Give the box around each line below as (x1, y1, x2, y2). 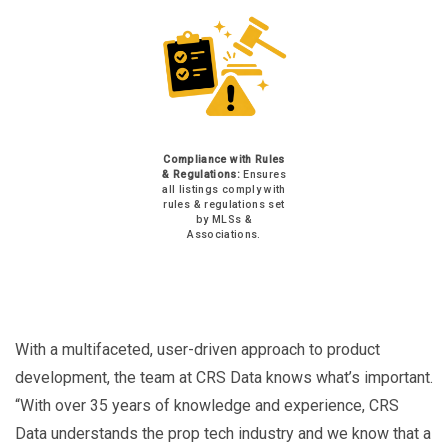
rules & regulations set (163, 197, 285, 211)
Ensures (240, 167, 286, 181)
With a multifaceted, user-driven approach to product (15, 340, 380, 360)
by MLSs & (195, 212, 253, 226)
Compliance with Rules (163, 152, 285, 166)
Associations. (187, 227, 261, 241)
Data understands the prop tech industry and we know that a (15, 424, 431, 444)
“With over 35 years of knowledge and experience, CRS (15, 396, 399, 416)
